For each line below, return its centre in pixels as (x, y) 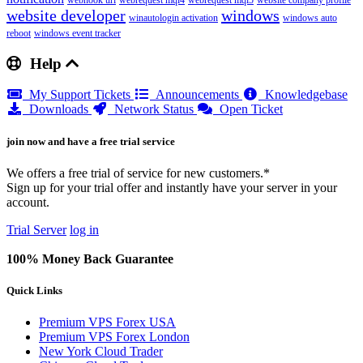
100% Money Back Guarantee (90, 258)
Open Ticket (248, 109)
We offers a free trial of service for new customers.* (138, 173)
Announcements (196, 95)
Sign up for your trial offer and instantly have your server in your (172, 187)
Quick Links (34, 290)
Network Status (152, 109)
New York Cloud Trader (101, 352)
